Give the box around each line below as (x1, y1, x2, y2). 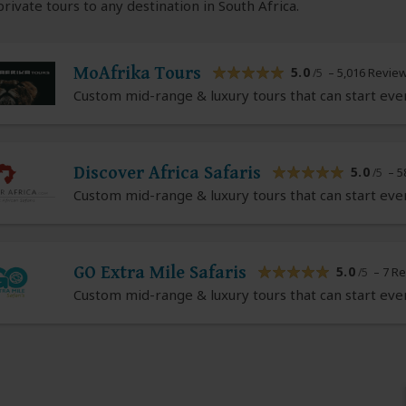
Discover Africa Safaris (72, 163, 261, 185)
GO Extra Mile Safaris (72, 263, 246, 285)
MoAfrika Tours (72, 63, 201, 85)
